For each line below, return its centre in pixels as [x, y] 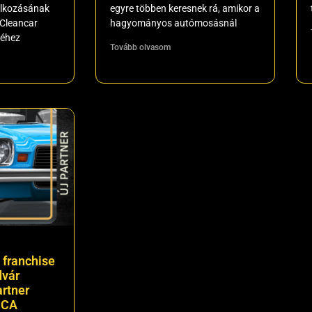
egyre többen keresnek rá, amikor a [185, 8]
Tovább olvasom [140, 47]
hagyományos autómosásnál [173, 23]
